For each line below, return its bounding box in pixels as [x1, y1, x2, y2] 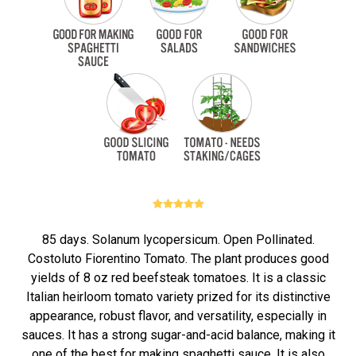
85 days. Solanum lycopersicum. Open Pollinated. [41, 232, 315, 247]
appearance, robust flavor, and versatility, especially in [29, 308, 327, 323]
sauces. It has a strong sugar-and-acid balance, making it [21, 327, 335, 342]
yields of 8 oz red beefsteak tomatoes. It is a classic [30, 270, 326, 285]
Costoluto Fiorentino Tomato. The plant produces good [27, 251, 329, 266]
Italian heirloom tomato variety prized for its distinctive [25, 289, 331, 304]
